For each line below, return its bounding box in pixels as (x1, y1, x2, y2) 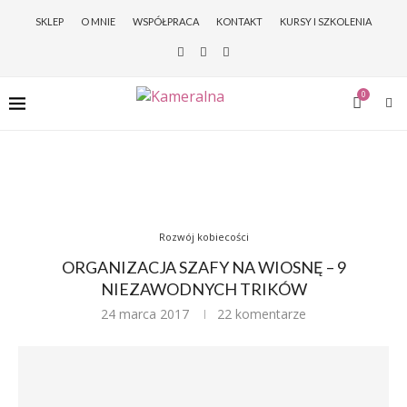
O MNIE (81, 15, 115, 27)
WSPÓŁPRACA (133, 15, 199, 27)
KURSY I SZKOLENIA (280, 15, 372, 27)
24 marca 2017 (101, 305, 189, 323)
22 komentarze (217, 305, 306, 323)
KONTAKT (216, 15, 263, 27)
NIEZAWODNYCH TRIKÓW (100, 279, 307, 299)
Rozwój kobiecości (158, 230, 249, 243)
